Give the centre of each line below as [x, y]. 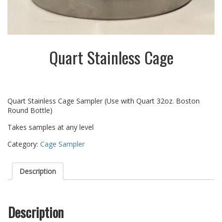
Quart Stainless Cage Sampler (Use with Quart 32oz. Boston [104, 101]
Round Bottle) [30, 111]
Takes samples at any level [51, 127]
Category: [24, 144]
